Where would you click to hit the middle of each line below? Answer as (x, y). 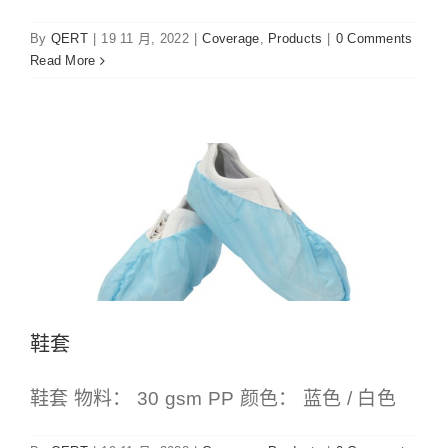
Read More (63, 61)
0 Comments (374, 39)
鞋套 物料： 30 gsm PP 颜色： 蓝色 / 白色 (213, 398)
